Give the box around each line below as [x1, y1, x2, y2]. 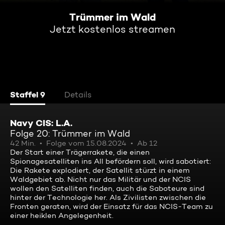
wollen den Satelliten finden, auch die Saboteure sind [10, 184, 204, 193]
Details [64, 90, 91, 99]
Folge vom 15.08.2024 [46, 139, 127, 148]
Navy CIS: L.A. [10, 117, 72, 129]
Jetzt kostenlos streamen [50, 23, 175, 35]
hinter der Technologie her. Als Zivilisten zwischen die [10, 193, 206, 202]
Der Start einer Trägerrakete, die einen [10, 148, 150, 157]
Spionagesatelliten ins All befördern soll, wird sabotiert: [10, 157, 211, 166]
